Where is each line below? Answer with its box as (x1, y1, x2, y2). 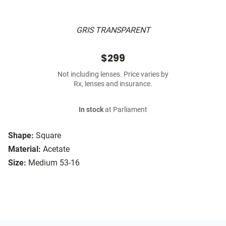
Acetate (43, 144, 70, 154)
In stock (79, 105, 103, 115)
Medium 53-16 (28, 158, 80, 168)
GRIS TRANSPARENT (76, 25, 150, 35)
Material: (8, 144, 41, 154)
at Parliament (103, 105, 147, 115)
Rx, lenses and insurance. (74, 80, 152, 89)
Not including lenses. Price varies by (58, 70, 168, 79)
